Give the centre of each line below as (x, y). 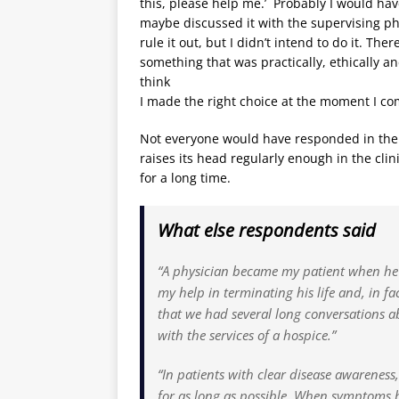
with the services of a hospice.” (247, 334)
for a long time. (185, 177)
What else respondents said (267, 230)
